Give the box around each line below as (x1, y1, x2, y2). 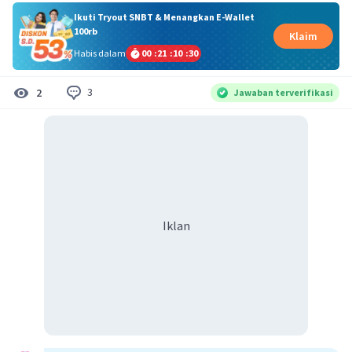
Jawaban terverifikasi (234, 86, 333, 98)
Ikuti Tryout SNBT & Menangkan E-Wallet (73, 10, 255, 23)
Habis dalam (73, 46, 126, 59)
